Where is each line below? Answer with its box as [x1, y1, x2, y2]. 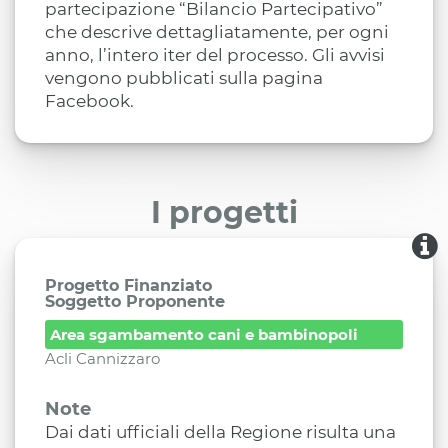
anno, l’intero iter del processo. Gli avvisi [45, 45, 385, 65]
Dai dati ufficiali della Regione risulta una [45, 422, 396, 442]
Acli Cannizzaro [45, 349, 160, 368]
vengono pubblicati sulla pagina [45, 68, 323, 88]
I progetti [150, 194, 298, 231]
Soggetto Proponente [45, 292, 225, 311]
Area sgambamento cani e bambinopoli [50, 325, 358, 344]
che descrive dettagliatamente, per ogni [45, 22, 389, 42]
